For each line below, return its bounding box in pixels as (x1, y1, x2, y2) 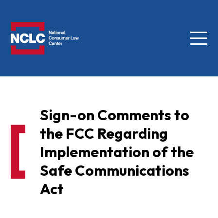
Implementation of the (39, 143, 194, 162)
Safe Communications (39, 161, 189, 180)
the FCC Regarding (39, 124, 168, 143)
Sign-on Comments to (39, 106, 189, 125)
